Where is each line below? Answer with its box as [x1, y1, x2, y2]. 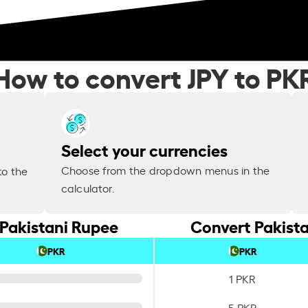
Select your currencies [60, 137, 228, 162]
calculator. [60, 180, 115, 196]
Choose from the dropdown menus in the [60, 162, 270, 178]
